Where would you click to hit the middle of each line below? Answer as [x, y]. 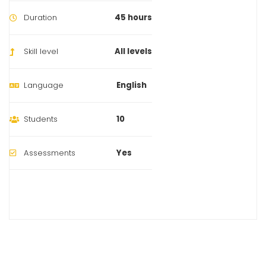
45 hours [133, 17]
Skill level [41, 51]
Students [41, 119]
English [132, 85]
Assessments [50, 153]
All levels [133, 51]
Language [44, 85]
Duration [40, 17]
